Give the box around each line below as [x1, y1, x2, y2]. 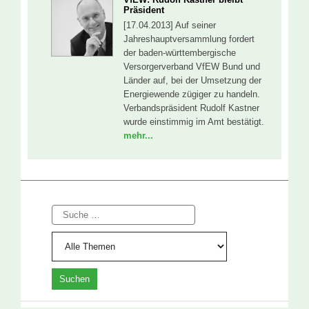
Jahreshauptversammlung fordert [123, 34, 255, 44]
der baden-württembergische [123, 48, 236, 58]
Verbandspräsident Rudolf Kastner [123, 103, 259, 113]
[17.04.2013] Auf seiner [123, 20, 216, 30]
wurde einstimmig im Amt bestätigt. [123, 117, 264, 127]
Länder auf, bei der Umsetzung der [123, 75, 261, 86]
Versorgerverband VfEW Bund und [123, 61, 260, 72]
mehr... [123, 130, 153, 141]
